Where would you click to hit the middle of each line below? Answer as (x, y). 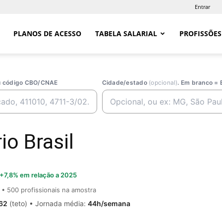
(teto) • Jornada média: (48, 203)
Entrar (202, 7)
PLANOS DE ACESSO (47, 33)
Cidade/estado (125, 83)
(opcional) (163, 83)
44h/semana (109, 203)
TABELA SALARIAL (126, 33)
